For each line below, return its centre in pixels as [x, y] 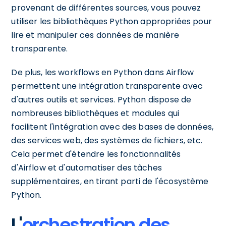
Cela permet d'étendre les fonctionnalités [96, 154]
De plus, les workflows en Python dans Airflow [103, 72]
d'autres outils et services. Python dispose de [101, 99]
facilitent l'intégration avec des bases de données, [112, 127]
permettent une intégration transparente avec [107, 86]
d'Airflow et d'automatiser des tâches [87, 167]
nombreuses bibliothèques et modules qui [95, 113]
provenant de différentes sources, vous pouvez [106, 8]
